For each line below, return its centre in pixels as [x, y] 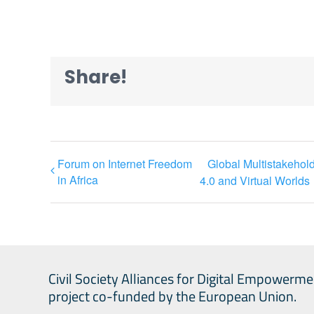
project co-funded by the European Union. [173, 296]
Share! [96, 77]
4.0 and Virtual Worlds [254, 180]
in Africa [78, 180]
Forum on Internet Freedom [125, 164]
